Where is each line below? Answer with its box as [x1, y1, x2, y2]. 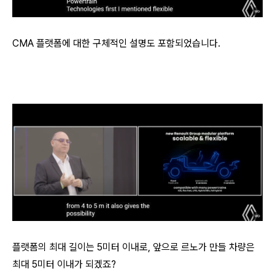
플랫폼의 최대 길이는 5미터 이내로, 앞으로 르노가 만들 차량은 [12, 241, 255, 254]
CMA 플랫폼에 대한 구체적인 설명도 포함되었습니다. [12, 37, 220, 50]
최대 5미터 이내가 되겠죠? [12, 258, 116, 271]
